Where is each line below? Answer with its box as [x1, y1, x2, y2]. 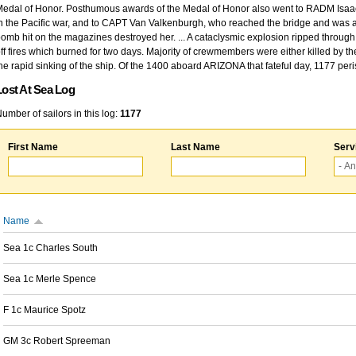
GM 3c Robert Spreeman [3, 335, 110, 346]
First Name [8, 141, 58, 153]
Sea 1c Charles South [3, 242, 98, 253]
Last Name [171, 141, 220, 153]
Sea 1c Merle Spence [3, 273, 96, 284]
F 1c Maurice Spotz [3, 304, 86, 315]
